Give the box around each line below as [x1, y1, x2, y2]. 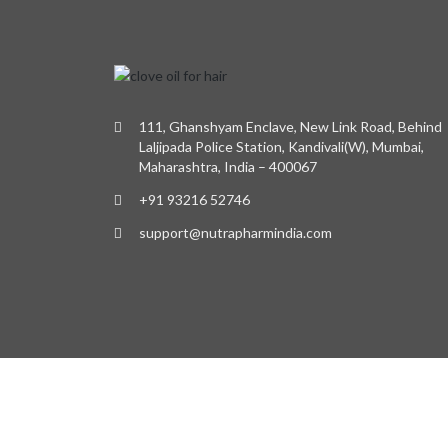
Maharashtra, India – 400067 [139, 157, 317, 175]
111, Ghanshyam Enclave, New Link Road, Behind [139, 117, 442, 135]
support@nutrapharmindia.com [139, 223, 332, 241]
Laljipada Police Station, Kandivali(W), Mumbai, [139, 137, 424, 155]
